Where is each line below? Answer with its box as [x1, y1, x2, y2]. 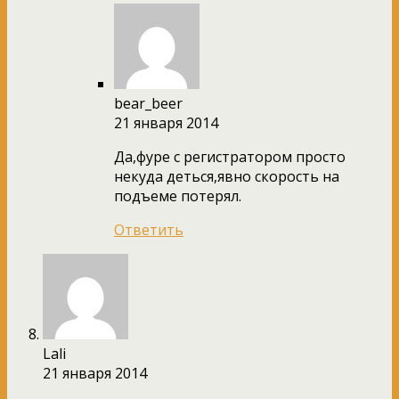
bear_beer [114, 93, 183, 113]
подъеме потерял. [114, 185, 241, 206]
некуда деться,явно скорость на [114, 166, 339, 186]
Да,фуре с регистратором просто [114, 146, 346, 167]
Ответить [114, 219, 183, 240]
